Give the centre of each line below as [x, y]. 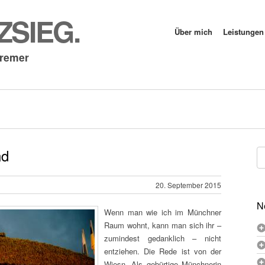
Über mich [193, 32]
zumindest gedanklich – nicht [163, 238]
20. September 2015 [188, 185]
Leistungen [243, 32]
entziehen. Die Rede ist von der [163, 251]
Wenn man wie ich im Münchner [163, 212]
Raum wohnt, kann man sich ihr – [163, 225]
